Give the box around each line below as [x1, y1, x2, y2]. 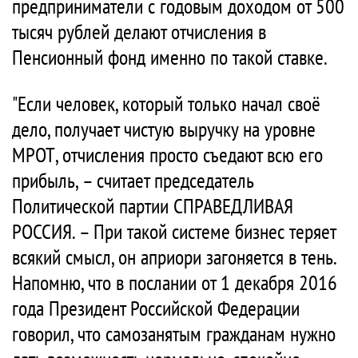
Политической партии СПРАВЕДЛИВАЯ [12, 193, 293, 219]
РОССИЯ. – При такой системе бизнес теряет [12, 218, 336, 245]
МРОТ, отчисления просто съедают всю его [12, 141, 323, 168]
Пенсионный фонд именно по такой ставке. [12, 44, 328, 70]
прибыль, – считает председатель [12, 167, 253, 193]
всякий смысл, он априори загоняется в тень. [12, 244, 336, 270]
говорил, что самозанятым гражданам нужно [12, 320, 336, 347]
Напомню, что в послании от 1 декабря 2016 [12, 269, 337, 296]
